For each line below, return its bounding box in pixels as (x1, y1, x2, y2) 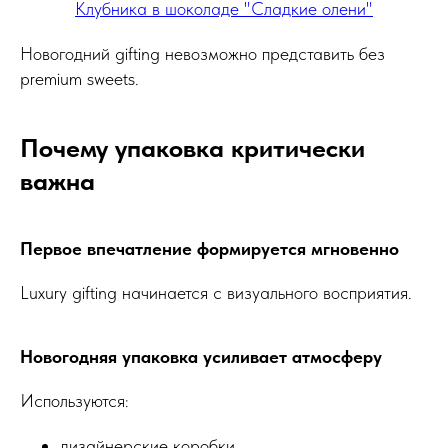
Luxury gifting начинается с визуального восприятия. (20, 282, 412, 304)
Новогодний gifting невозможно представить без (20, 43, 385, 65)
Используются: (20, 390, 129, 412)
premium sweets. (20, 68, 139, 90)
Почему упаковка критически (20, 132, 365, 164)
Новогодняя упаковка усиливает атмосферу (20, 346, 382, 368)
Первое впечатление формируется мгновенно (20, 238, 399, 260)
